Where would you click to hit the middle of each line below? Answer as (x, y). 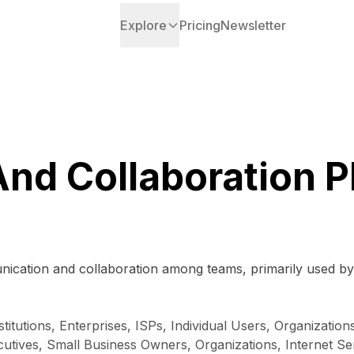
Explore (144, 25)
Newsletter (254, 25)
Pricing (200, 25)
